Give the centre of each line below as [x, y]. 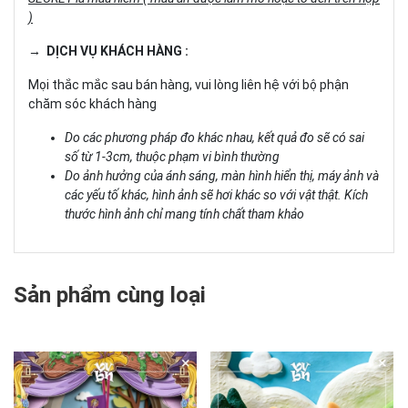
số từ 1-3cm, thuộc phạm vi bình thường [172, 156]
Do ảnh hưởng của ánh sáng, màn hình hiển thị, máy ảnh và [222, 175]
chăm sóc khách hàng [92, 103]
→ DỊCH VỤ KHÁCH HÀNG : [108, 51]
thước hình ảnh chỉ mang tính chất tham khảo [186, 214]
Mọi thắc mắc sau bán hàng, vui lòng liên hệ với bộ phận [189, 84]
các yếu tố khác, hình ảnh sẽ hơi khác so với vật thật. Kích [216, 194]
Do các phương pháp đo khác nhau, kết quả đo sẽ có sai [214, 137]
